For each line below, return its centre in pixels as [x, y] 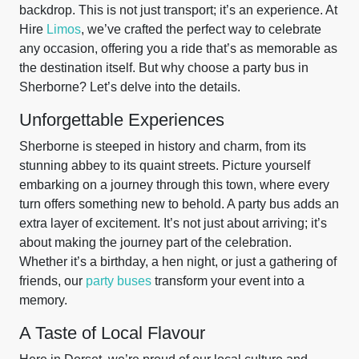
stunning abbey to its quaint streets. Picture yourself [165, 165]
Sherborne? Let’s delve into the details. [130, 87]
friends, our [52, 281]
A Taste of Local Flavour [112, 333]
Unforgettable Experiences [122, 120]
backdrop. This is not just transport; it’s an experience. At [178, 10]
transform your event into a [228, 281]
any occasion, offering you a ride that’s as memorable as [178, 48]
